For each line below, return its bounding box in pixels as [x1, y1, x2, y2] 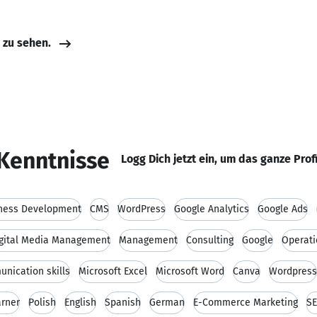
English [64, 296, 96, 309]
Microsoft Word [156, 265, 224, 277]
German [149, 296, 185, 309]
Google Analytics [174, 203, 249, 215]
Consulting [186, 234, 234, 246]
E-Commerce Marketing [193, 296, 298, 309]
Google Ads [258, 203, 308, 215]
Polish [28, 296, 56, 309]
